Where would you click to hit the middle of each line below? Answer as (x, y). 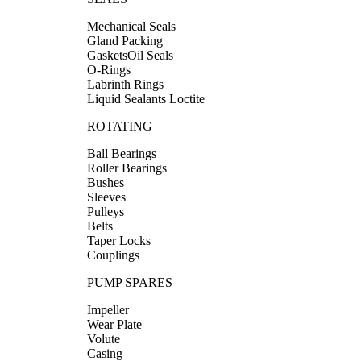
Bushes (106, 182)
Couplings (113, 255)
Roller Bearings (127, 168)
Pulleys (106, 211)
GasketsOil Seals (130, 55)
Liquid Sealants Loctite (146, 98)
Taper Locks (119, 240)
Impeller (108, 309)
